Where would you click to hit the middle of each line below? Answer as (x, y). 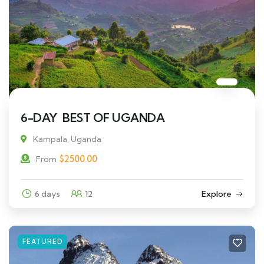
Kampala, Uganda (67, 139)
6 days (47, 194)
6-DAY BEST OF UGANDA (93, 117)
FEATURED (42, 241)
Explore (217, 194)
